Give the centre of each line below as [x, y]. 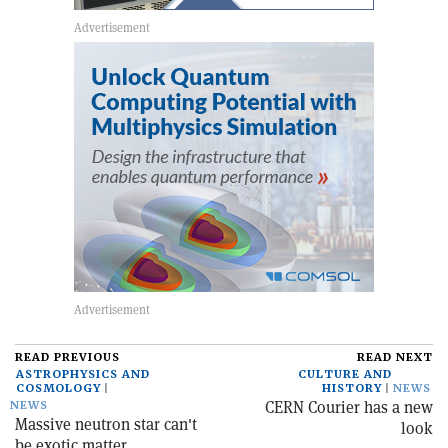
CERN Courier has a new [349, 408]
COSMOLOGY [58, 389]
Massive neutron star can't [106, 425]
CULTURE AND [345, 375]
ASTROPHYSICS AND [83, 375]
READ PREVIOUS [67, 358]
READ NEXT [395, 358]
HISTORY [352, 389]
